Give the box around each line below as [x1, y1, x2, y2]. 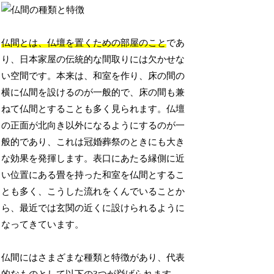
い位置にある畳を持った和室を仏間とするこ [1, 170, 185, 180]
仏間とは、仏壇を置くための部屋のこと [1, 38, 167, 48]
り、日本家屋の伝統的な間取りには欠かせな [1, 54, 185, 65]
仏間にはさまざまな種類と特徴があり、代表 [1, 253, 185, 263]
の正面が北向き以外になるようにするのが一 [1, 120, 185, 131]
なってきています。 [1, 220, 84, 230]
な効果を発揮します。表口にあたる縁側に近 [1, 154, 185, 164]
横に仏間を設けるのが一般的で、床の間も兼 [1, 87, 185, 98]
